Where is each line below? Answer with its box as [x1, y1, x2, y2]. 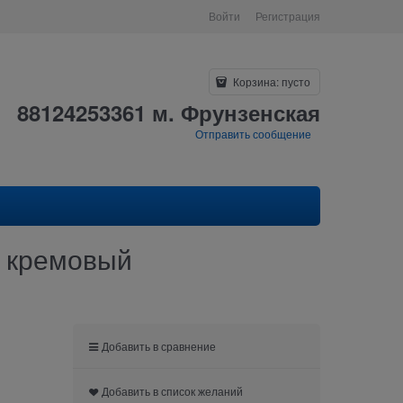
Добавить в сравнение [102, 337, 217, 354]
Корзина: [230, 74, 282, 89]
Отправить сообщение [195, 126, 311, 141]
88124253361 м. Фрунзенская [17, 97, 320, 128]
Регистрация [255, 8, 320, 23]
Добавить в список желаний [102, 382, 244, 399]
